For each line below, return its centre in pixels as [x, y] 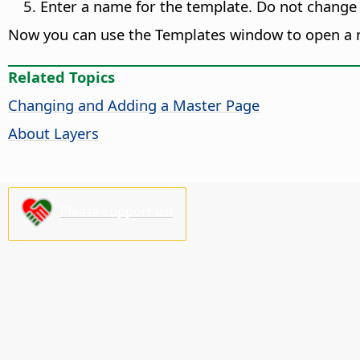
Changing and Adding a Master [117, 105]
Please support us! [117, 211]
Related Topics [61, 77]
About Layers [53, 133]
